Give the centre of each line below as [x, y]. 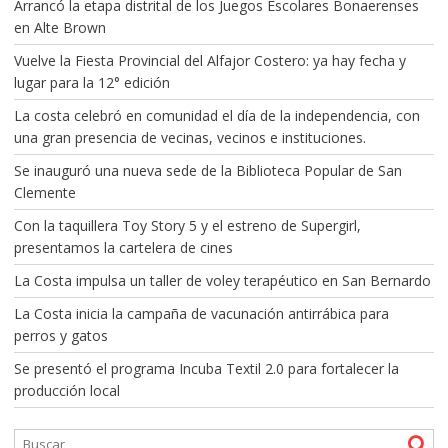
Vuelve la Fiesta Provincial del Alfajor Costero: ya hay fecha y [209, 60]
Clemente [44, 192]
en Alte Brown [59, 27]
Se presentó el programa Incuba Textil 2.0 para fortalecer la [206, 368]
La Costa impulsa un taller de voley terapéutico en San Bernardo [222, 280]
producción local [66, 390]
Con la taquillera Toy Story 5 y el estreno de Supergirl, [187, 225]
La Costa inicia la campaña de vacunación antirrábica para [201, 313]
